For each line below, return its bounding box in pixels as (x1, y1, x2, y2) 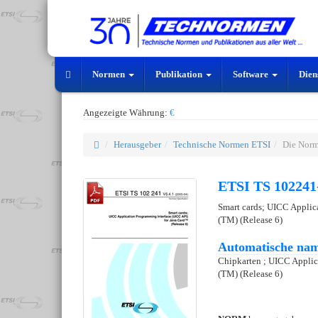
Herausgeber (114, 139, 161, 150)
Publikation (155, 69, 204, 79)
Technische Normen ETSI (173, 139, 270, 150)
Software (233, 69, 270, 79)
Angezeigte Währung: (83, 107, 170, 119)
